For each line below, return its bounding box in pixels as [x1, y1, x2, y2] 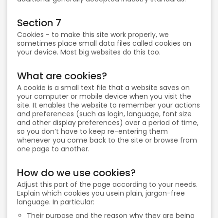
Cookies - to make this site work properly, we [17, 30, 169, 39]
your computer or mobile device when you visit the [17, 91, 191, 101]
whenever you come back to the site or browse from [17, 135, 197, 145]
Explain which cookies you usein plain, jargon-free [17, 188, 185, 198]
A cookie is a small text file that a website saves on [17, 83, 190, 92]
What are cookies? [17, 69, 107, 83]
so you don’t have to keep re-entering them [17, 127, 168, 136]
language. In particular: [17, 197, 94, 207]
